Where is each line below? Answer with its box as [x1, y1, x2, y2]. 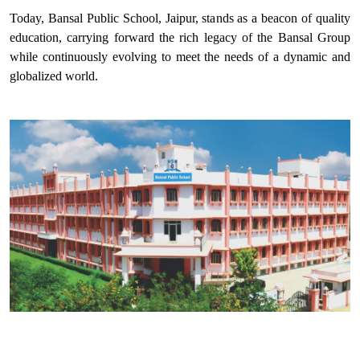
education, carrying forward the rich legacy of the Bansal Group [10, 31, 350, 44]
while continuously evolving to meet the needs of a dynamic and [10, 50, 350, 63]
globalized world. [10, 69, 98, 83]
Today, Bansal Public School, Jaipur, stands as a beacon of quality [10, 11, 350, 25]
